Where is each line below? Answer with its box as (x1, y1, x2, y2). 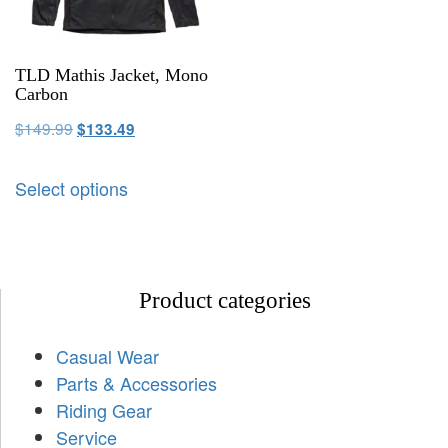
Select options (15, 174, 128, 201)
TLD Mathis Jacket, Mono (15, 64, 208, 85)
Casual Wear (56, 343, 159, 370)
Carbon (15, 83, 68, 104)
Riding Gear (56, 397, 152, 424)
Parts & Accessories (56, 370, 217, 397)
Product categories (138, 288, 311, 314)
